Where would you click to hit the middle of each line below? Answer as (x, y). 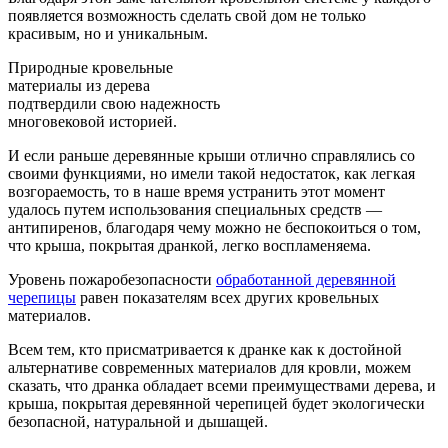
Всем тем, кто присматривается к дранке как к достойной (205, 349)
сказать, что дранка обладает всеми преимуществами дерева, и (222, 385)
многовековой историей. (92, 121)
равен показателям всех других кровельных (227, 297)
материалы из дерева (79, 85)
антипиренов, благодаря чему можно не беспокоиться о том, (214, 227)
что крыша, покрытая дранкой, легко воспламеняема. (189, 245)
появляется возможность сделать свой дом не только (187, 15)
